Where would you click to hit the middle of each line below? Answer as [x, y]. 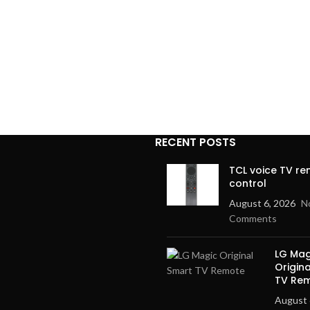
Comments [253, 218]
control [248, 183]
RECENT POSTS [195, 142]
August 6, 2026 [262, 203]
